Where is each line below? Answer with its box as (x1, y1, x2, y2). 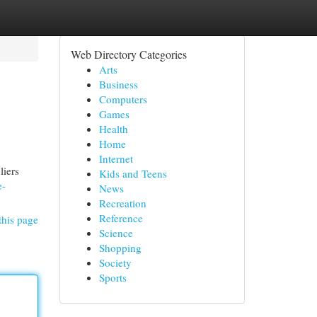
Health (98, 122, 128, 136)
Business (98, 77, 138, 91)
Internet (98, 151, 133, 166)
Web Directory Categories (70, 47, 187, 62)
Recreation (98, 196, 146, 210)
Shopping (98, 241, 142, 255)
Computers (98, 92, 147, 106)
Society (98, 255, 132, 270)
